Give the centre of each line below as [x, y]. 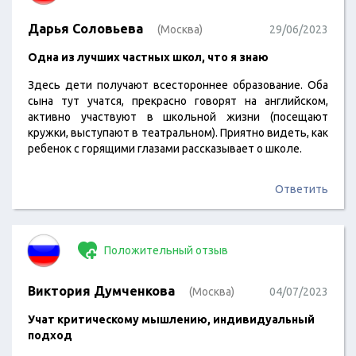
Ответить [302, 189]
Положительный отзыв [165, 250]
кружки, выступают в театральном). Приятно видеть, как [178, 133]
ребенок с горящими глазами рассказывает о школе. [165, 149]
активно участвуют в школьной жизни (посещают [178, 117]
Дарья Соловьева [85, 29]
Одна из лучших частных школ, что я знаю [148, 57]
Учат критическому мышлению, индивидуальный [171, 319]
